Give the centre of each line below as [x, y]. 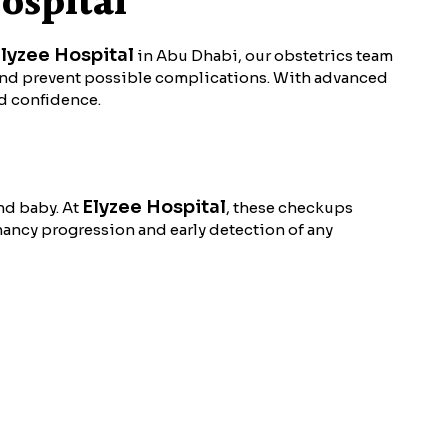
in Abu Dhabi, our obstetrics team [263, 56]
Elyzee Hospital [154, 206]
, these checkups [289, 207]
